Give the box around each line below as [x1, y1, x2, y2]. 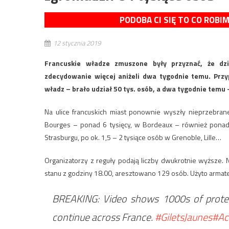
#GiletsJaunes [155, 209, 212, 225]
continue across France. [52, 209, 155, 225]
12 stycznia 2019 [53, 38, 101, 48]
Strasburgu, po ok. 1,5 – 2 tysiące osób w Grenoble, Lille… [44, 132, 221, 143]
